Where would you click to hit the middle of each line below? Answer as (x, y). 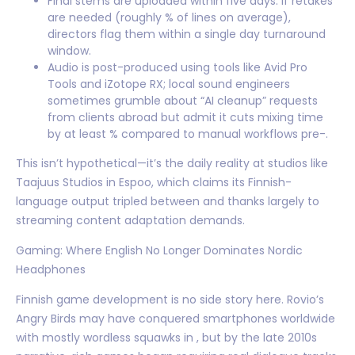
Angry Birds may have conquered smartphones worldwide (176, 318)
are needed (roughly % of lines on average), (169, 17)
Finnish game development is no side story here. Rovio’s (170, 299)
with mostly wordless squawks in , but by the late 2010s (166, 337)
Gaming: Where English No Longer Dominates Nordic (159, 250)
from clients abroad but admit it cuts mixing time (185, 117)
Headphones (51, 269)
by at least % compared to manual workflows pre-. (188, 134)
